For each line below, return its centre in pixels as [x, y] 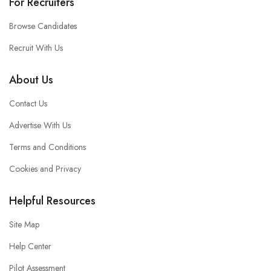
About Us [31, 80]
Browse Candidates [43, 26]
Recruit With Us [36, 47]
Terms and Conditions [47, 147]
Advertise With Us [40, 125]
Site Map [24, 224]
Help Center [30, 246]
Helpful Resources [52, 201]
